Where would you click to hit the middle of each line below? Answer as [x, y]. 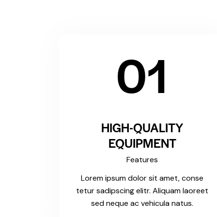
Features [142, 160]
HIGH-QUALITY [142, 127]
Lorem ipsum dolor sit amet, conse [142, 178]
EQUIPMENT [142, 143]
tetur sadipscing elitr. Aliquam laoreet [142, 191]
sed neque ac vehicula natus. [142, 203]
